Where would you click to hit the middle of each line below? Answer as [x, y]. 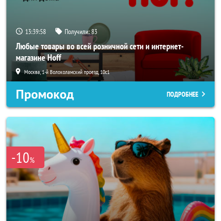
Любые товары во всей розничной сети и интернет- [100, 46]
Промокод [45, 94]
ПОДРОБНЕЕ [183, 94]
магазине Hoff [38, 57]
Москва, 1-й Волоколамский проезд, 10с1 [67, 72]
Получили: [78, 32]
